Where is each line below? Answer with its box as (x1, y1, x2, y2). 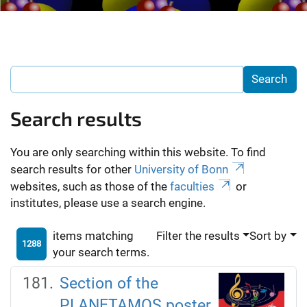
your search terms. (52, 245, 149, 259)
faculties (170, 179, 214, 193)
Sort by (249, 228, 287, 243)
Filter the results (156, 228, 240, 243)
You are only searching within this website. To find (10, 145, 266, 159)
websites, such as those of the (10, 179, 170, 193)
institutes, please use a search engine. (10, 195, 206, 210)
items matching (52, 228, 134, 243)
